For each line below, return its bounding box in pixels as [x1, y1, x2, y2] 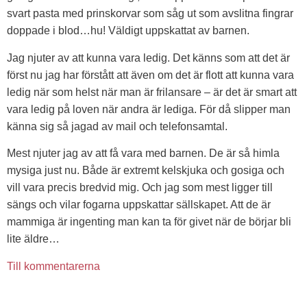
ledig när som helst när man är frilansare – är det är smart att [7, 86, 297, 98]
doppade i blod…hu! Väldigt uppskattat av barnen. [7, 25, 249, 37]
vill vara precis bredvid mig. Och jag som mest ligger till [7, 182, 273, 194]
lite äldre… [7, 233, 60, 245]
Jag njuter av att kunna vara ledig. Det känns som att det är [7, 51, 290, 64]
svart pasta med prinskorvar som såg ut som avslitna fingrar [7, 8, 293, 20]
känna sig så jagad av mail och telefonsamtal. [7, 120, 228, 132]
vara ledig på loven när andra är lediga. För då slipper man [7, 103, 291, 115]
